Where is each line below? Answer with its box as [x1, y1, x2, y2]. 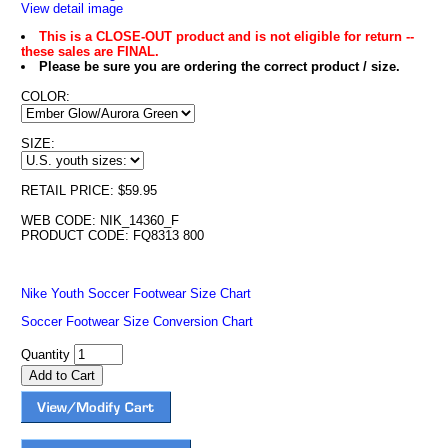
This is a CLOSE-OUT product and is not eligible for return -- [38, 29, 414, 44]
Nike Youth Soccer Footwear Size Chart [20, 286, 251, 301]
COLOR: [20, 89, 70, 104]
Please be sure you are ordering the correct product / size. [38, 59, 400, 74]
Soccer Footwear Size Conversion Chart [20, 314, 253, 329]
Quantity [20, 347, 74, 362]
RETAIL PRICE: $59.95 [20, 183, 157, 198]
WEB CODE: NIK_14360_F [20, 213, 179, 228]
